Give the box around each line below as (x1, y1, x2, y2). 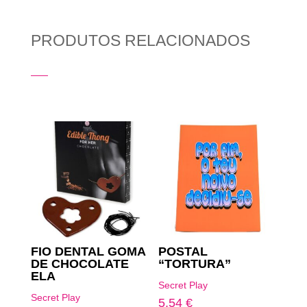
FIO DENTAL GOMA (30, 245, 145, 259)
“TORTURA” (158, 257, 232, 271)
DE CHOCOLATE (30, 257, 129, 271)
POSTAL (158, 245, 208, 259)
